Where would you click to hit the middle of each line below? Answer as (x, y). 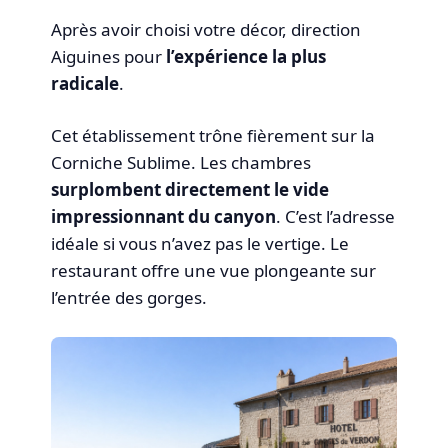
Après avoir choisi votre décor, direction (206, 29)
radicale (85, 83)
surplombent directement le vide (190, 190)
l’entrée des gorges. (129, 298)
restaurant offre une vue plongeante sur (214, 271)
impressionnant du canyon (164, 217)
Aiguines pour (109, 56)
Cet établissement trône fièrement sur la (213, 136)
